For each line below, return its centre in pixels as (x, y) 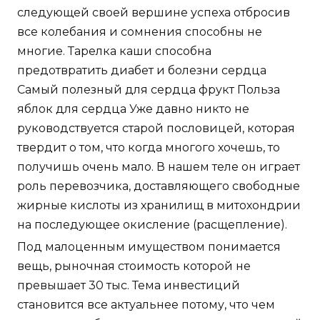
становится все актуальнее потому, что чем (146, 305)
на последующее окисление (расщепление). (152, 225)
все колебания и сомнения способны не (140, 32)
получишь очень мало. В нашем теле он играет (159, 167)
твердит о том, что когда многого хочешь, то (149, 148)
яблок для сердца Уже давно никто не (133, 109)
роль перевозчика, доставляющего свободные (159, 186)
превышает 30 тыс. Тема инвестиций (129, 286)
